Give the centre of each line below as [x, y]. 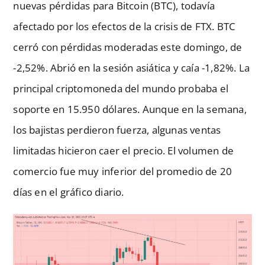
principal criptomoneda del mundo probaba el [121, 89]
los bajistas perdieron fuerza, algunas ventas [117, 130]
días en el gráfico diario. [69, 192]
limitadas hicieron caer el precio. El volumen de [124, 151]
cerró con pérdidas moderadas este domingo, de [128, 47]
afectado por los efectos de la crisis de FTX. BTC [125, 27]
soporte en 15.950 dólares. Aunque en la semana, [130, 109]
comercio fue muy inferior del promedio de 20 [123, 172]
